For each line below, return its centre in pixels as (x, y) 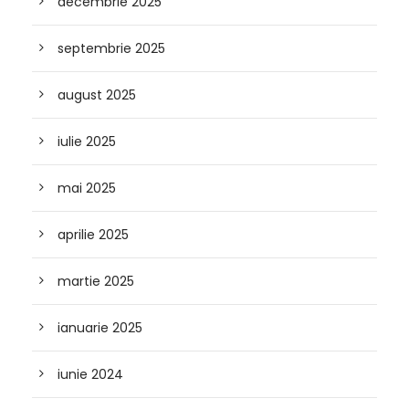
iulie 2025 (87, 142)
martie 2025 (96, 281)
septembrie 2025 (111, 48)
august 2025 (97, 95)
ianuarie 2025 (100, 328)
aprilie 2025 (93, 235)
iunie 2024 (90, 374)
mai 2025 (87, 188)
